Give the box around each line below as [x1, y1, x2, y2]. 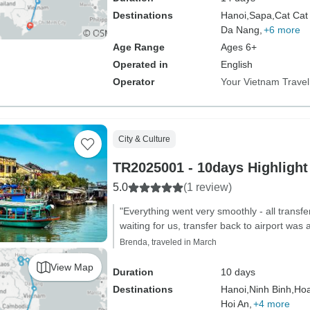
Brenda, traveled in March [119, 237, 217, 247]
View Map [50, 261, 93, 273]
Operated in [112, 59, 168, 70]
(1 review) [183, 181, 232, 193]
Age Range [112, 42, 165, 53]
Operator [112, 76, 154, 87]
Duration [112, 266, 154, 277]
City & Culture [118, 134, 170, 144]
